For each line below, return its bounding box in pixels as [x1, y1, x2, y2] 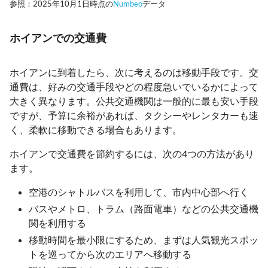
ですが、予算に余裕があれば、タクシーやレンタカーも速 [10, 109, 258, 121]
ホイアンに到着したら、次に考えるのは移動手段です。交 [10, 66, 258, 78]
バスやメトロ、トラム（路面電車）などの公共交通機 [29, 202, 258, 214]
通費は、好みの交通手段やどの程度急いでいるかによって [10, 80, 258, 92]
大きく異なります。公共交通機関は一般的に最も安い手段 [10, 95, 258, 106]
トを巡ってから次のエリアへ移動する [29, 248, 191, 260]
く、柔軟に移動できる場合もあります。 [10, 123, 182, 135]
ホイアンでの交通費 [10, 31, 106, 44]
